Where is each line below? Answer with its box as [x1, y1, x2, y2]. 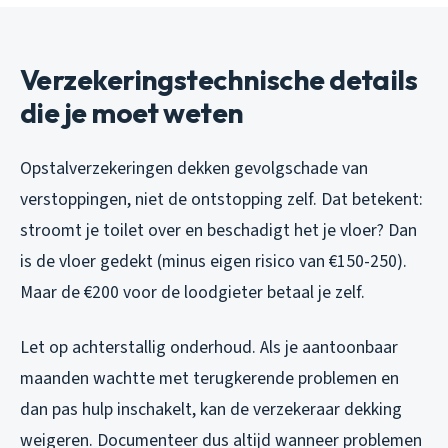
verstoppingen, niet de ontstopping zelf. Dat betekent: [20, 187, 423, 213]
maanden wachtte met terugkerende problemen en [20, 366, 399, 392]
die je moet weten [20, 95, 244, 131]
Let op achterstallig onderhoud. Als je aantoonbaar [20, 335, 398, 361]
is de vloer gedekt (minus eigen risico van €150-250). [20, 249, 407, 275]
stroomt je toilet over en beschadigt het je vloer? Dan [20, 218, 417, 244]
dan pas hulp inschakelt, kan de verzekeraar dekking [20, 397, 402, 423]
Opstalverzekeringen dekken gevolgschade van [20, 156, 368, 182]
